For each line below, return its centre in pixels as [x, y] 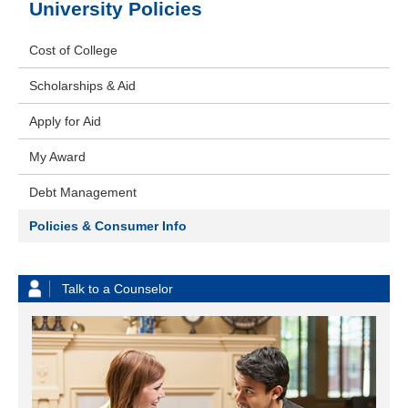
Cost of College [73, 51]
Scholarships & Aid [82, 86]
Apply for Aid [65, 122]
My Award [57, 157]
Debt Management [83, 193]
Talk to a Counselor [117, 289]
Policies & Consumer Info [108, 226]
